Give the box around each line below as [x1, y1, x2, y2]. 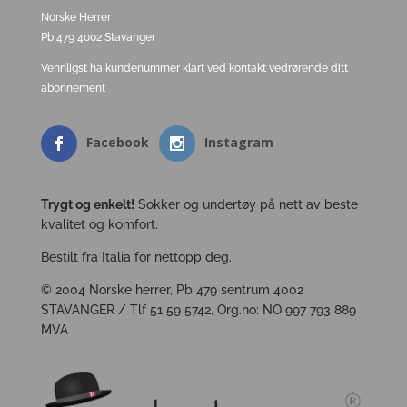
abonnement [40, 82, 105, 95]
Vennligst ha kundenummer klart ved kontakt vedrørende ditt [40, 62, 348, 75]
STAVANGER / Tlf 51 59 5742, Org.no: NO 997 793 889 [40, 303, 356, 318]
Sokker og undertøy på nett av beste [134, 197, 358, 213]
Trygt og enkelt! [40, 197, 134, 213]
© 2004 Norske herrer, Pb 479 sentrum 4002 [40, 283, 303, 298]
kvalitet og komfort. [40, 217, 162, 233]
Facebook [85, 134, 149, 152]
